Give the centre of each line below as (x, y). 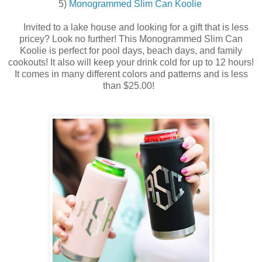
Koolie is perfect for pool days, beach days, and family (131, 51)
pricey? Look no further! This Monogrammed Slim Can (131, 39)
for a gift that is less (208, 27)
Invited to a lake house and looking (90, 27)
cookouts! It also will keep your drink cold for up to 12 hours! (131, 63)
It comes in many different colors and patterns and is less (131, 74)
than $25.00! (131, 86)
